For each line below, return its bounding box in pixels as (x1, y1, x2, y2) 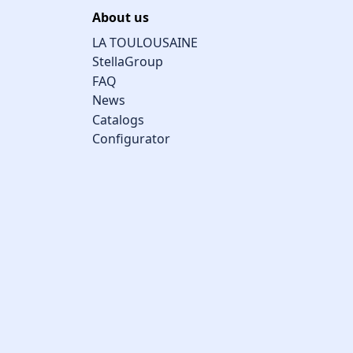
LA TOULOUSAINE (92, 33, 198, 51)
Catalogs (92, 110, 144, 128)
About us (92, 9, 149, 27)
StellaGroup (92, 53, 163, 71)
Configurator (92, 130, 170, 148)
